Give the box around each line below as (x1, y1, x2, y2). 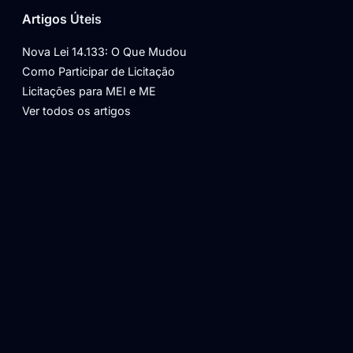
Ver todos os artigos (22, 103, 131, 117)
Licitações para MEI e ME (22, 84, 156, 98)
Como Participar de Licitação (22, 64, 175, 78)
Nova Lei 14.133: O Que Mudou (22, 44, 187, 58)
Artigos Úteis (22, 10, 102, 27)
